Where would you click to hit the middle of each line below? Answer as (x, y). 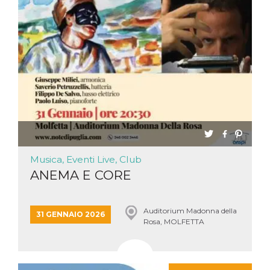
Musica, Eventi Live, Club (86, 159)
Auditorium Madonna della (190, 211)
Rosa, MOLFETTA (174, 221)
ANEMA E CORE (81, 175)
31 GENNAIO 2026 (71, 214)
